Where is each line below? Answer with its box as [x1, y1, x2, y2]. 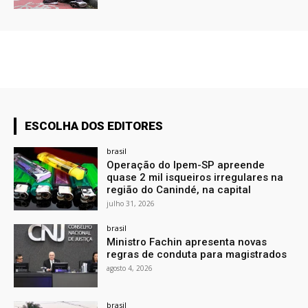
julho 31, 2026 [107, 199, 155, 209]
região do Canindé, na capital [107, 184, 252, 197]
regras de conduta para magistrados [107, 248, 287, 261]
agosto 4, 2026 [107, 263, 153, 274]
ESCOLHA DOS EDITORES [25, 119, 163, 133]
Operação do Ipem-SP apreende [107, 159, 265, 172]
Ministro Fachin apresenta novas [107, 236, 267, 249]
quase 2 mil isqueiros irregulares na [107, 171, 284, 184]
